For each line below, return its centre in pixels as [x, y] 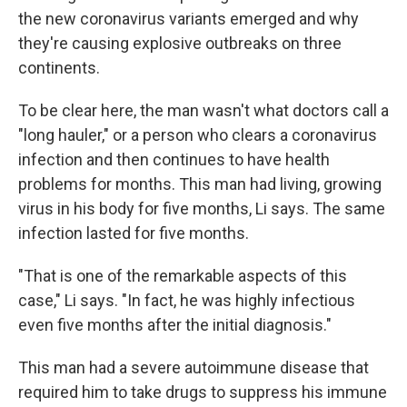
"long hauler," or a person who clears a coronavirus [198, 135]
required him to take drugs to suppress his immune [203, 392]
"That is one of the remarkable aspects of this [183, 276]
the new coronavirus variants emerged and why [189, 19]
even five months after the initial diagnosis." [175, 325]
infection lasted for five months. [134, 233]
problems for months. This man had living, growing [200, 184]
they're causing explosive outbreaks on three [180, 43]
